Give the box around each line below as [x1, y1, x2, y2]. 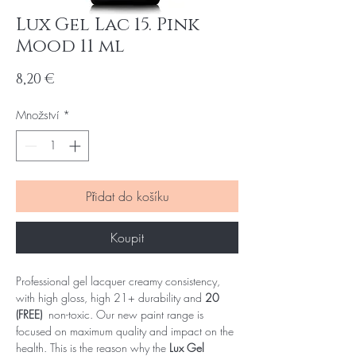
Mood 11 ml [16, 34, 125, 59]
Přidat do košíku [85, 187, 169, 205]
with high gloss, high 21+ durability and [16, 289, 205, 305]
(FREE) [16, 306, 45, 322]
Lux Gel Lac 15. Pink [16, 13, 199, 37]
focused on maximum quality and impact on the [16, 323, 234, 339]
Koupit [110, 228, 144, 246]
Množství [16, 107, 60, 123]
